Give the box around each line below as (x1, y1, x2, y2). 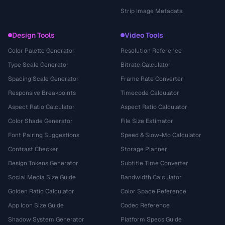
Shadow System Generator (8, 215, 84, 223)
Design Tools (12, 31, 55, 40)
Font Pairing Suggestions (8, 131, 79, 139)
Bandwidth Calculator (121, 173, 182, 181)
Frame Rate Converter (121, 75, 183, 83)
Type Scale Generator (8, 61, 69, 69)
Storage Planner (121, 145, 167, 153)
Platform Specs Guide (121, 215, 182, 223)
